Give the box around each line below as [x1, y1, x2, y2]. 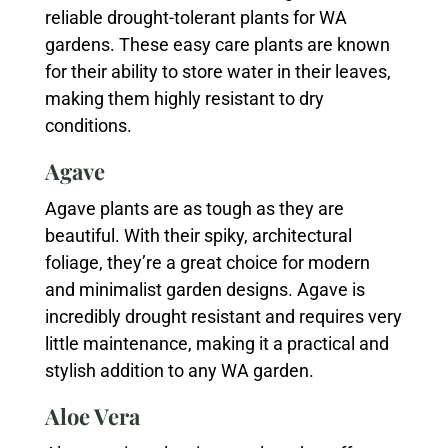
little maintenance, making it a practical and [44, 333, 389, 354]
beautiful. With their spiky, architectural [44, 225, 352, 246]
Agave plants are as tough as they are [44, 198, 344, 219]
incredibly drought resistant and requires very [44, 306, 402, 327]
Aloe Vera [44, 401, 140, 431]
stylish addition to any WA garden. [44, 360, 314, 381]
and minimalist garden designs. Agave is [44, 279, 365, 300]
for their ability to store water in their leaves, [44, 61, 391, 82]
